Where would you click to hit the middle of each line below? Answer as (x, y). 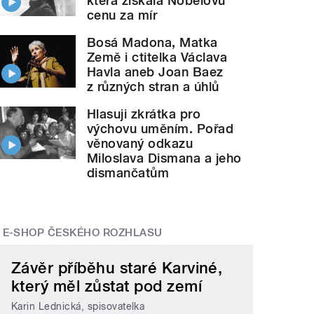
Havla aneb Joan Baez (155, 71)
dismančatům (128, 172)
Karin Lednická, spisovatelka (78, 306)
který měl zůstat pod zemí (107, 286)
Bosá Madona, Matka (152, 42)
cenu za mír (122, 15)
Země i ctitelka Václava (157, 57)
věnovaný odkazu (140, 143)
